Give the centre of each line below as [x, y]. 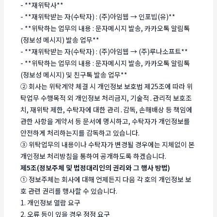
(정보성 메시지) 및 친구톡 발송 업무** [74, 74]
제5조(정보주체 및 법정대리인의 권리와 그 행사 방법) [95, 167]
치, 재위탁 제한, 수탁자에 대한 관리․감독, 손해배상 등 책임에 [107, 109]
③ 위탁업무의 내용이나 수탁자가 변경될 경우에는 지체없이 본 [108, 144]
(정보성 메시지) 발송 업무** [60, 39]
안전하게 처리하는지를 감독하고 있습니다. [80, 132]
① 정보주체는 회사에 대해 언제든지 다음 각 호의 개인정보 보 [106, 179]
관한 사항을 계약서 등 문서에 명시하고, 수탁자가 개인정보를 [105, 121]
